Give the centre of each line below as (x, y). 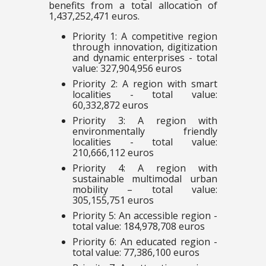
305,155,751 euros (113, 200)
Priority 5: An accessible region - (145, 215)
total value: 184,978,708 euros (138, 226)
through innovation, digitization (145, 47)
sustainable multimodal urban (145, 178)
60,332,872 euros (110, 105)
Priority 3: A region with (145, 120)
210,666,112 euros (113, 152)
